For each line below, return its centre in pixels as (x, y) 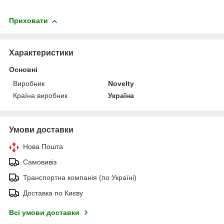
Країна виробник (40, 96)
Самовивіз (40, 162)
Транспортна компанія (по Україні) (80, 178)
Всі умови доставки (44, 213)
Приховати (28, 21)
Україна (121, 96)
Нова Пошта (43, 147)
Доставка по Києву (53, 193)
